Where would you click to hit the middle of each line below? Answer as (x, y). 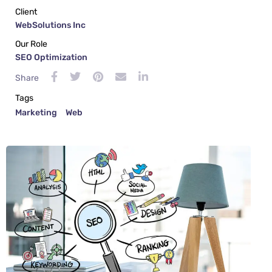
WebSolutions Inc (50, 25)
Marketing (36, 113)
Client (26, 12)
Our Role (31, 44)
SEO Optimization (51, 58)
